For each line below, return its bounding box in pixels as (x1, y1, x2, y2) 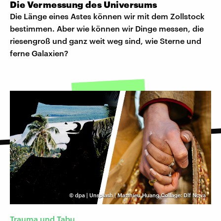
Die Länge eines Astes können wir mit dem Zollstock (10, 11, 205, 21)
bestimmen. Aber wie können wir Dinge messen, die (10, 24, 204, 34)
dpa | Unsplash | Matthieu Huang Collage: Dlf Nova (75, 192, 206, 199)
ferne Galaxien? (10, 48, 68, 58)
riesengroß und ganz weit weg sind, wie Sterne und (10, 36, 201, 46)
